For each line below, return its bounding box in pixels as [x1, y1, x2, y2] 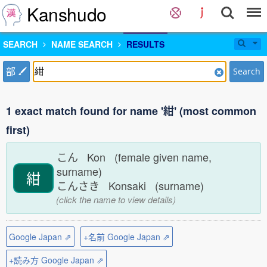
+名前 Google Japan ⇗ [83, 231, 170, 243]
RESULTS [126, 38, 164, 50]
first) [6, 122, 30, 138]
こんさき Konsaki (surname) [57, 178, 210, 193]
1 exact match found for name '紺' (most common [6, 103, 256, 119]
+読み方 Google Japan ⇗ [9, 254, 104, 266]
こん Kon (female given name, [57, 149, 212, 164]
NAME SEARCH [51, 38, 113, 50]
